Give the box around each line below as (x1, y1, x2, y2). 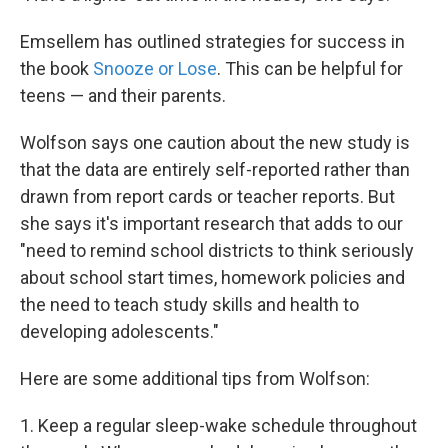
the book (20, 58, 93, 79)
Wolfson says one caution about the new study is (20, 132, 410, 153)
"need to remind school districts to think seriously (20, 240, 414, 261)
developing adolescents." (20, 321, 219, 342)
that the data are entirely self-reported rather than (20, 159, 410, 180)
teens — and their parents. (20, 85, 226, 106)
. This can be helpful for (217, 58, 403, 79)
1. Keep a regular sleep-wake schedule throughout (20, 415, 417, 436)
